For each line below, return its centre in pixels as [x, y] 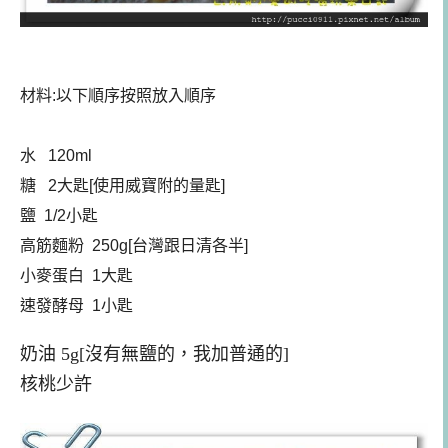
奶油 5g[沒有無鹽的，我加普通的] [154, 354]
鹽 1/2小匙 [59, 216]
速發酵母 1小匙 [76, 306]
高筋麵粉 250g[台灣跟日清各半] [134, 246]
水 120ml [56, 156]
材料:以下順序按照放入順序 [118, 96]
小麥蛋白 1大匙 [76, 276]
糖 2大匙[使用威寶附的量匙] [122, 186]
